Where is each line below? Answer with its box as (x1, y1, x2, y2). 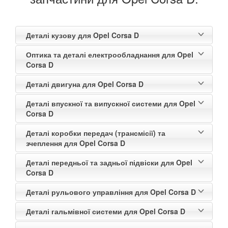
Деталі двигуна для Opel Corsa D (26, 79, 144, 90)
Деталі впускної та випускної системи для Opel (26, 98, 195, 109)
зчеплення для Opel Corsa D (26, 138, 125, 149)
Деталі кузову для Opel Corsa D (26, 30, 139, 41)
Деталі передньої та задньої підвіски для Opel (26, 157, 192, 168)
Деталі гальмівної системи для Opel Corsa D (26, 206, 185, 217)
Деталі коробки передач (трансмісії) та (26, 128, 165, 138)
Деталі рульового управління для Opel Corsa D (26, 187, 196, 197)
